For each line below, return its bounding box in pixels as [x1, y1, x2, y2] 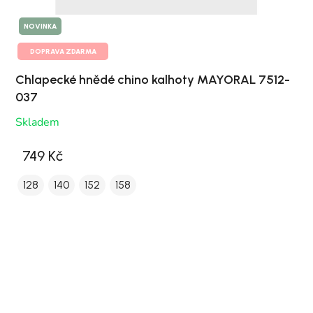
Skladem [15, 114, 59, 130]
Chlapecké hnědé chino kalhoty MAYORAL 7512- [15, 71, 290, 87]
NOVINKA [24, 21, 57, 31]
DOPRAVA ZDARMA [29, 46, 96, 56]
